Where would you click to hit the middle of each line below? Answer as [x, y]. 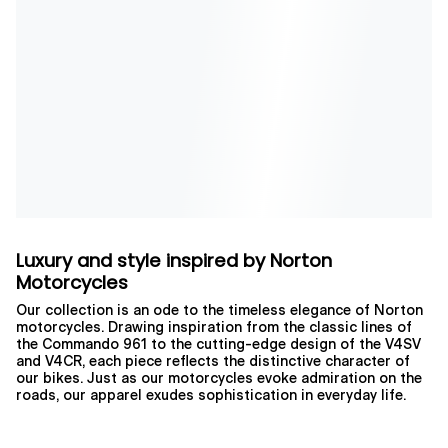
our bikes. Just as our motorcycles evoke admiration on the [219, 378]
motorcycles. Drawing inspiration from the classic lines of [214, 327]
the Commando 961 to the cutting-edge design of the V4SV [218, 344]
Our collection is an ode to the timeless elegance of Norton [219, 310]
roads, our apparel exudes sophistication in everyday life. [211, 395]
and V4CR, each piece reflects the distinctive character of [213, 361]
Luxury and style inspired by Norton [174, 260]
